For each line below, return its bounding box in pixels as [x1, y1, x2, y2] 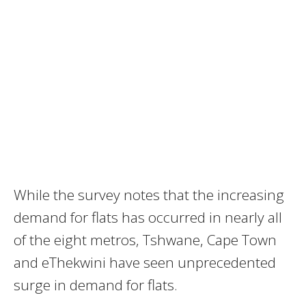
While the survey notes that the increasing [14, 185, 284, 205]
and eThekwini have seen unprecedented [14, 253, 276, 273]
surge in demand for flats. [14, 275, 178, 295]
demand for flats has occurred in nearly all [14, 208, 282, 227]
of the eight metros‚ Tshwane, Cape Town [14, 230, 277, 250]
